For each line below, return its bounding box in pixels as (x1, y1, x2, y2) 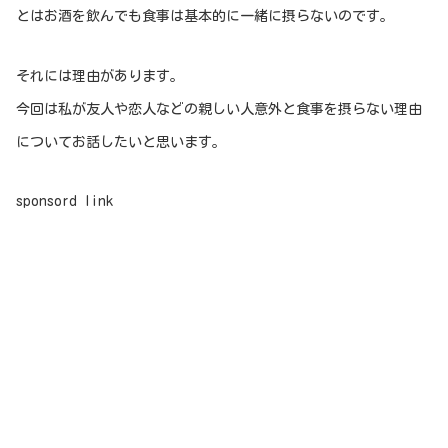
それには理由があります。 (16, 68, 184, 83)
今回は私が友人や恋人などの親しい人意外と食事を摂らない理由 (16, 101, 422, 116)
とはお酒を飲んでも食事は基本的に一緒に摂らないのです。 (16, 9, 394, 24)
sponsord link (16, 194, 113, 209)
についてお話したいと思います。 (16, 134, 226, 149)
